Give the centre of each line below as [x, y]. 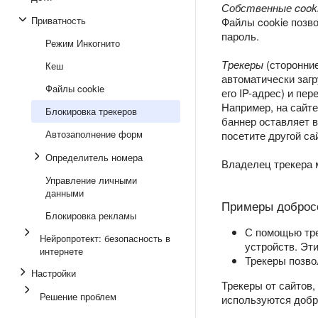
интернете [61, 251]
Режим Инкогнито [83, 43]
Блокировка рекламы [91, 215]
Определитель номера [94, 157]
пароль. [240, 36]
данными [65, 193]
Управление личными [91, 180]
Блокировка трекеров [91, 111]
